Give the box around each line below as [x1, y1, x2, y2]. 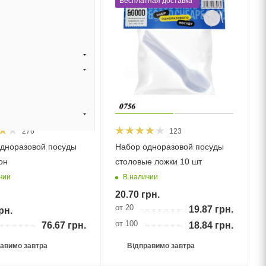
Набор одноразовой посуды [115, 142, 224, 152]
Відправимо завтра [126, 242, 195, 251]
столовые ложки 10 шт [115, 157, 202, 167]
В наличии [122, 172, 158, 181]
